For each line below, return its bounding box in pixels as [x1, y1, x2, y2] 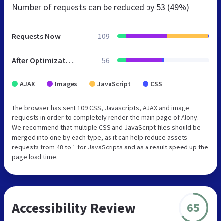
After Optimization [66, 55, 74, 65]
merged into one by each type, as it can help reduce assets [12, 132, 187, 142]
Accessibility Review [12, 198, 136, 217]
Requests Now [12, 31, 61, 41]
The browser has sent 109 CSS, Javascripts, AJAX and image [12, 103, 189, 112]
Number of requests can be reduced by [12, 1, 156, 13]
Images [55, 79, 77, 88]
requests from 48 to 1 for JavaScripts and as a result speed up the [12, 142, 208, 151]
